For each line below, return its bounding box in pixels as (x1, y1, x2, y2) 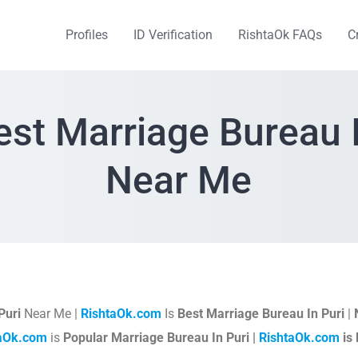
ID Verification (133, 27, 213, 42)
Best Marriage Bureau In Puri (177, 306, 344, 321)
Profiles (66, 27, 108, 42)
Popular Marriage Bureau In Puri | (63, 330, 259, 345)
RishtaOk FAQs (238, 27, 322, 42)
